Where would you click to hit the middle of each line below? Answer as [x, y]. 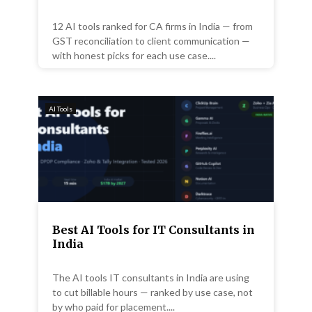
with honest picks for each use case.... [134, 56]
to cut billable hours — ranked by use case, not [153, 292]
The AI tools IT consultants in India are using [151, 278]
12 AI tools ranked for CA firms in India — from [153, 26]
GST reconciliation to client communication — [151, 41]
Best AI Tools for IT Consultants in [154, 230]
